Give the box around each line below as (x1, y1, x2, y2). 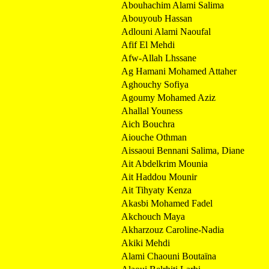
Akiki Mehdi (121, 237, 170, 248)
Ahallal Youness (121, 105, 183, 116)
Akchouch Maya (121, 211, 185, 222)
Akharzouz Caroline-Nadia (121, 224, 224, 235)
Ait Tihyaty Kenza (121, 184, 192, 195)
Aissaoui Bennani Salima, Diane (121, 145, 244, 156)
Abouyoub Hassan (121, 13, 192, 23)
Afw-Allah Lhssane (121, 52, 196, 63)
